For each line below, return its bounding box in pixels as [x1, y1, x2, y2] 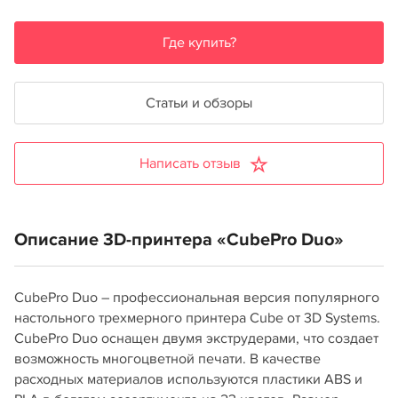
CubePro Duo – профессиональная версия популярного [14, 289, 379, 306]
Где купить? [162, 34, 236, 52]
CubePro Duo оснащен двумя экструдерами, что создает [14, 330, 378, 347]
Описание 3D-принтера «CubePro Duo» [14, 229, 344, 251]
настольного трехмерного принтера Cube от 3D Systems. [14, 309, 380, 327]
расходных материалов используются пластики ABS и [14, 370, 362, 388]
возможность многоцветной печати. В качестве [14, 350, 321, 368]
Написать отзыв [139, 155, 241, 172]
